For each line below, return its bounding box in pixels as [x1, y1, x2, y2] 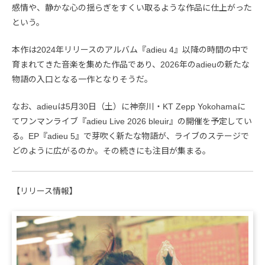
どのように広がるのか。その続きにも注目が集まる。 [12, 146, 211, 156]
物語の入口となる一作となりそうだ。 [12, 74, 153, 84]
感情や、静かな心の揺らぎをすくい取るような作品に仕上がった [12, 2, 252, 12]
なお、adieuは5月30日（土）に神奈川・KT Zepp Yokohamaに [12, 101, 245, 111]
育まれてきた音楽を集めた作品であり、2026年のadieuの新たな [12, 59, 250, 69]
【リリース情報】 [12, 186, 77, 196]
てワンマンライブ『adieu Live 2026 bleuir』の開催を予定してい [12, 116, 252, 126]
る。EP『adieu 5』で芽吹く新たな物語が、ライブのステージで [12, 131, 249, 141]
